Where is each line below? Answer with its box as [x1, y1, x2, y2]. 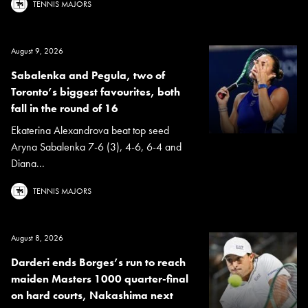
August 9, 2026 [11, 45, 63, 56]
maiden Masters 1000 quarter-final [11, 271, 188, 286]
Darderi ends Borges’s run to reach [11, 254, 186, 269]
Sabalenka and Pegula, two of [11, 67, 165, 82]
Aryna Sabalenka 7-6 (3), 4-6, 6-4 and [11, 139, 181, 154]
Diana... [11, 155, 45, 170]
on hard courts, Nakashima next [11, 287, 173, 302]
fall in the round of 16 [11, 100, 118, 115]
